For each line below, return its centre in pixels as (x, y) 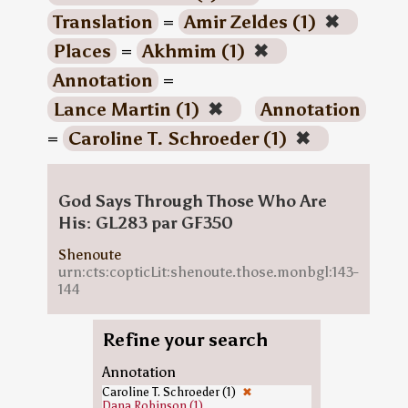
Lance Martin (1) (128, 109)
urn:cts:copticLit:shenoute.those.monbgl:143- (208, 272)
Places (82, 51)
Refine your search (184, 340)
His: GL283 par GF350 (145, 223)
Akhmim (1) (195, 51)
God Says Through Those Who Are (192, 201)
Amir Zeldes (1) (252, 22)
